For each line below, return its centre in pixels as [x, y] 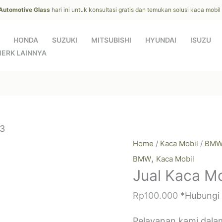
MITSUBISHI [111, 40]
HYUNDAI [161, 40]
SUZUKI [65, 40]
